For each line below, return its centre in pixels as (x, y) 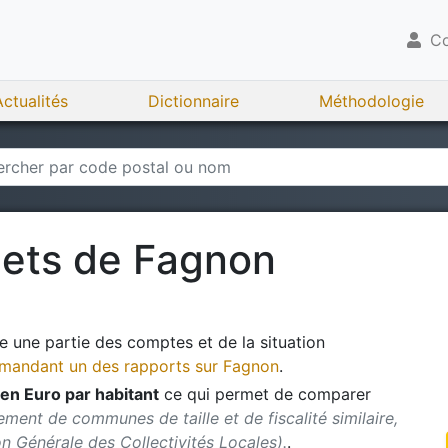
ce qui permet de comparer (265, 394)
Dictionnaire (193, 101)
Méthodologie (371, 101)
